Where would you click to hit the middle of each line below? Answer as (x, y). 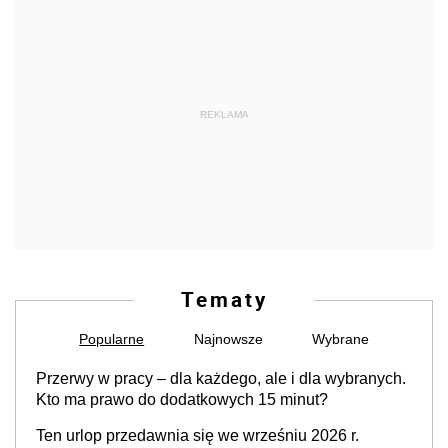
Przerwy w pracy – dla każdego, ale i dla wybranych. (221, 378)
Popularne (112, 339)
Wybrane (340, 339)
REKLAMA (224, 114)
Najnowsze (228, 339)
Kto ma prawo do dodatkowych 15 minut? (182, 399)
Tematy (224, 299)
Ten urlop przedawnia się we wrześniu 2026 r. (197, 435)
